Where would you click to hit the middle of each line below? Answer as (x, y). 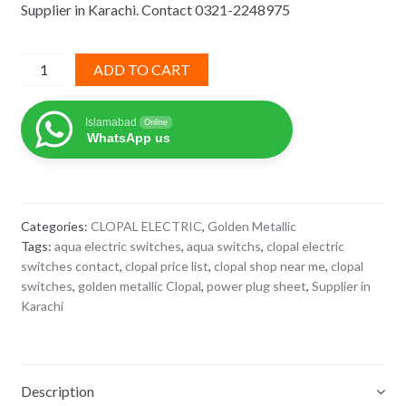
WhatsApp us (128, 137)
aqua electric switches (117, 246)
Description (57, 391)
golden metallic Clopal (139, 286)
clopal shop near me (269, 266)
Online (155, 122)
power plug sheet (256, 286)
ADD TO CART (142, 69)
